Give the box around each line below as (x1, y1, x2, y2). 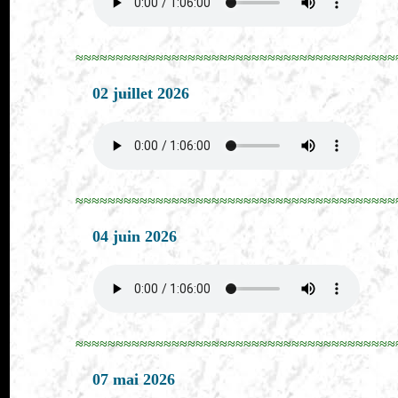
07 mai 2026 (92, 370, 176, 388)
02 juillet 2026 (92, 84, 190, 102)
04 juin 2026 (92, 227, 178, 245)
